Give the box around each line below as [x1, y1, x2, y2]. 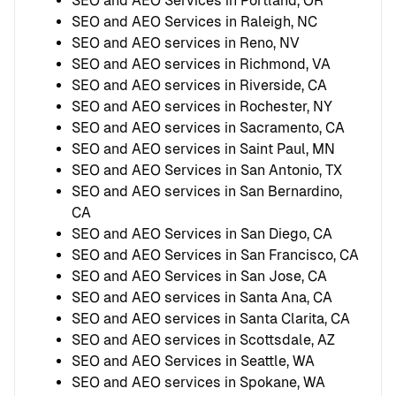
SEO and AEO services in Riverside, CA [72, 76, 327, 94]
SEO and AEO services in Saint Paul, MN [72, 140, 335, 157]
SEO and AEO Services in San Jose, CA [72, 267, 327, 285]
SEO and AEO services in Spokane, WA [72, 373, 325, 391]
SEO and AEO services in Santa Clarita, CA [72, 309, 350, 327]
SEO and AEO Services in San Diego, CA [72, 225, 332, 242]
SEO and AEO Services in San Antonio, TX [72, 161, 342, 179]
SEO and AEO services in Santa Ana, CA [72, 288, 332, 306]
